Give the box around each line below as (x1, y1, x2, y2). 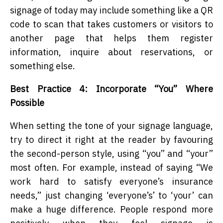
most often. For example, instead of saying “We (10, 162, 213, 174)
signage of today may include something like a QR (10, 4, 213, 16)
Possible (10, 97, 44, 109)
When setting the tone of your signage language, (10, 120, 213, 132)
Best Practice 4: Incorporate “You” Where (10, 83, 213, 95)
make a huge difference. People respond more (10, 204, 213, 216)
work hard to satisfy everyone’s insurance (10, 176, 213, 188)
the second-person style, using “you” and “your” (10, 148, 213, 160)
